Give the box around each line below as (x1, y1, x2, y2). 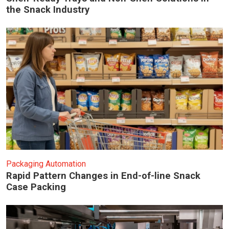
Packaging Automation (6, 158, 86, 169)
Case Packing (6, 181, 66, 192)
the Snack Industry (6, 4, 89, 15)
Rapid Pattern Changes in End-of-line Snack (6, 170, 200, 181)
